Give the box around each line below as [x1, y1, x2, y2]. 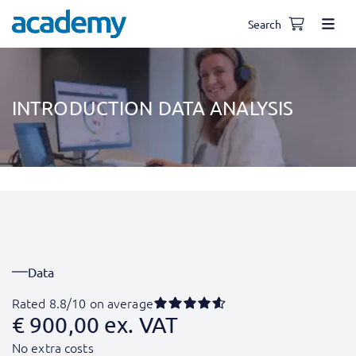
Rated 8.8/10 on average [12, 294, 153, 311]
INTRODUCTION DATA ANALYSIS [12, 95, 294, 119]
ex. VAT [104, 311, 178, 338]
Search [247, 16, 282, 31]
